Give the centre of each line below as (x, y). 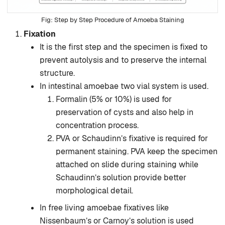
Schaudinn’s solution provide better (121, 178)
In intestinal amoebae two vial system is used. (124, 86)
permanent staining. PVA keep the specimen (137, 152)
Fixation (40, 34)
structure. (57, 73)
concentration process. (97, 126)
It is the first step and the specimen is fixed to (124, 47)
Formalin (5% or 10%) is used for (114, 99)
